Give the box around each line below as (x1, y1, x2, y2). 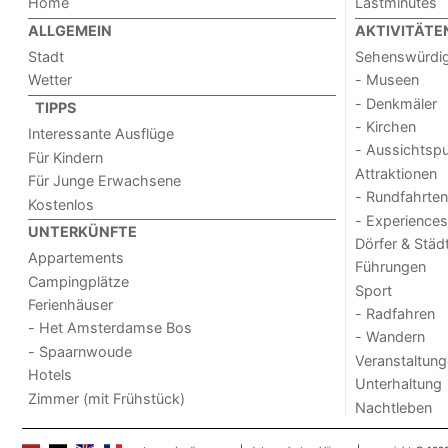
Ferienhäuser (28, 296, 114, 314)
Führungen (354, 258, 426, 276)
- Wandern (354, 328, 425, 346)
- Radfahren (354, 305, 435, 323)
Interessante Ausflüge (28, 125, 175, 143)
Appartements (28, 249, 125, 267)
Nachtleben (354, 398, 432, 416)
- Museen (354, 71, 419, 89)
